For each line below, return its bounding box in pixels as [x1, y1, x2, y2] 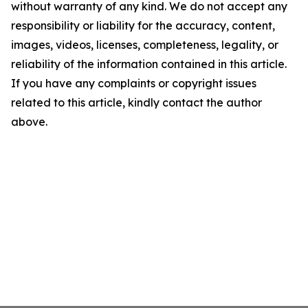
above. [11, 115, 47, 129]
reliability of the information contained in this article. [11, 57, 287, 71]
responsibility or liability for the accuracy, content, [11, 19, 275, 32]
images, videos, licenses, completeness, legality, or [11, 38, 278, 52]
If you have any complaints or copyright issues [11, 76, 256, 90]
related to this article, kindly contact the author [11, 96, 262, 109]
